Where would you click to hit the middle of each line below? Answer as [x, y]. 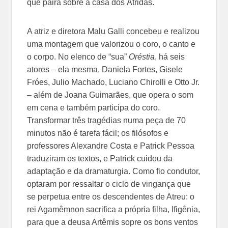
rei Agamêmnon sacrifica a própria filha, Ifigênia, [114, 209]
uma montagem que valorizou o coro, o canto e [111, 44]
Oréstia [141, 56]
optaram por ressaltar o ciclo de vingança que [109, 184]
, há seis [170, 56]
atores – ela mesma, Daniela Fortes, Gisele [105, 69]
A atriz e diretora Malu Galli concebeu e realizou [113, 31]
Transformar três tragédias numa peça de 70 [107, 120]
